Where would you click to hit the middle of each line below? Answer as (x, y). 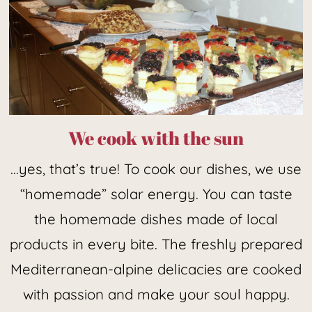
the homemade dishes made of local (156, 219)
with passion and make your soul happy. (156, 295)
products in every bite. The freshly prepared (156, 244)
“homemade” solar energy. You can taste (156, 194)
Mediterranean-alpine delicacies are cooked (156, 270)
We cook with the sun (156, 138)
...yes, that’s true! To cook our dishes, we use (156, 169)
